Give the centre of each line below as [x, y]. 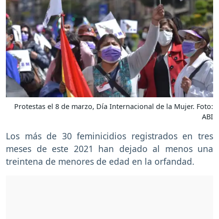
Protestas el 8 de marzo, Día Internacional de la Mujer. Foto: [114, 107]
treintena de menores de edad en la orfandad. [100, 162]
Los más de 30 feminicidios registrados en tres [109, 136]
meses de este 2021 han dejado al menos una [109, 149]
